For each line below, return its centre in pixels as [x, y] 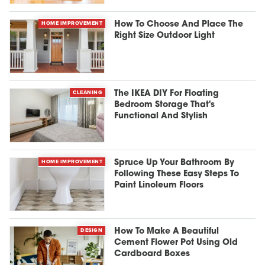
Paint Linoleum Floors [159, 185]
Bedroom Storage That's [165, 105]
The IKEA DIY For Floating [167, 94]
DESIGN [92, 230]
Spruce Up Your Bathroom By [174, 163]
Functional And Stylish [161, 117]
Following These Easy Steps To [177, 174]
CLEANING [88, 93]
